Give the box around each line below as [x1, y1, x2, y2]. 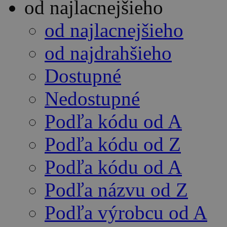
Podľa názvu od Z [45, 179, 188, 201]
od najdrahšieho [45, 42, 172, 64]
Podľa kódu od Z [45, 133, 181, 156]
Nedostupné [45, 88, 140, 110]
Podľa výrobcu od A [45, 202, 207, 224]
